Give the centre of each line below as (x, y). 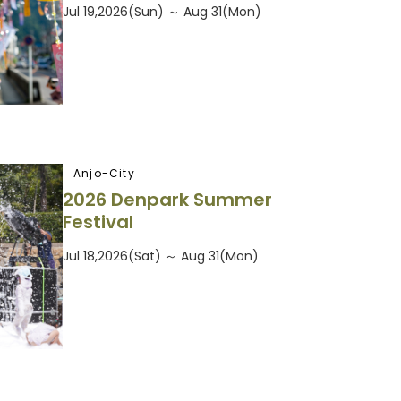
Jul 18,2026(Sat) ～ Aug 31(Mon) (161, 256)
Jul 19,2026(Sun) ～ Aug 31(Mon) (162, 12)
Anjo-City (104, 173)
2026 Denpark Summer (167, 200)
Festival (98, 222)
